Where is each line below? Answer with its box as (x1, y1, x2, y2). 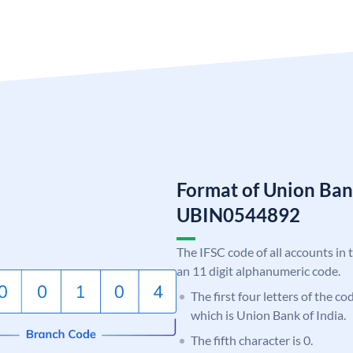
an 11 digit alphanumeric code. (176, 262, 340, 278)
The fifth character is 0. (191, 332, 313, 347)
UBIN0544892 (176, 203, 300, 226)
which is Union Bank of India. (191, 307, 346, 322)
